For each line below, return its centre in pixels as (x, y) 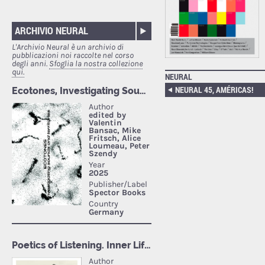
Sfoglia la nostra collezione (96, 64)
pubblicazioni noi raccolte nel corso (73, 56)
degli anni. (30, 64)
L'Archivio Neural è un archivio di (68, 47)
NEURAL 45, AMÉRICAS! (214, 90)
